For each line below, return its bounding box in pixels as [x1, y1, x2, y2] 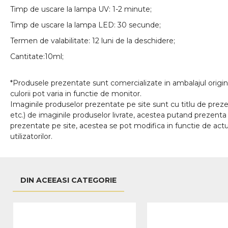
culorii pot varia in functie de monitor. [10, 89, 141, 98]
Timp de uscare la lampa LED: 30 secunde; [10, 20, 161, 30]
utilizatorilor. [10, 132, 52, 141]
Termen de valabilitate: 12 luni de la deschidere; [10, 36, 175, 45]
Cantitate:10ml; [10, 52, 64, 61]
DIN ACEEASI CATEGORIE [20, 176, 117, 185]
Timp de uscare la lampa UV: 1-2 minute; [10, 5, 152, 14]
